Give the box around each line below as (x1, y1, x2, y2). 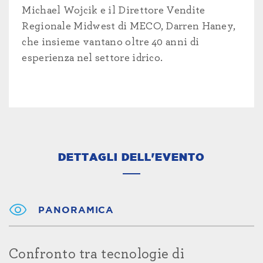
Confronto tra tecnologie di (9, 247, 185, 261)
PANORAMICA (38, 205, 114, 215)
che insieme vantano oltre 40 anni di (22, 37, 200, 48)
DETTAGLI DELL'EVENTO (58, 152, 205, 163)
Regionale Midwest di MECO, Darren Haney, (22, 21, 236, 32)
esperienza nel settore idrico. (22, 53, 163, 64)
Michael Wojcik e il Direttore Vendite (22, 5, 205, 16)
